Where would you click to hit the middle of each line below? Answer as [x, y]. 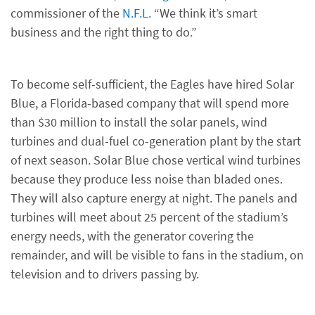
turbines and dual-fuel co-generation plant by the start [156, 141]
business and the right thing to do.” [104, 32]
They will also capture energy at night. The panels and [154, 198]
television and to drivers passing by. [105, 274]
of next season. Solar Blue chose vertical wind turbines [156, 160]
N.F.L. [137, 13]
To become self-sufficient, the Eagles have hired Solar [152, 84]
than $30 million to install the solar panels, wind [139, 122]
